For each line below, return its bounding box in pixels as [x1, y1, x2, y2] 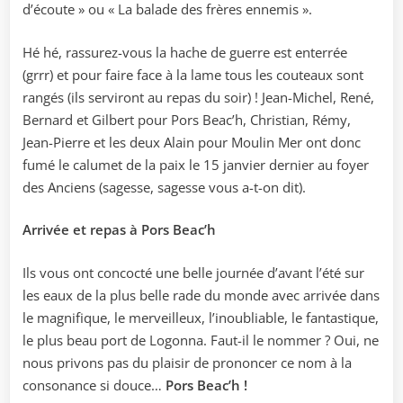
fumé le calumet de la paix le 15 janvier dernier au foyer [22, 155, 369, 174]
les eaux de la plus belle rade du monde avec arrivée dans [22, 285, 380, 304]
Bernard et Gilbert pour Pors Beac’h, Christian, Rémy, [22, 110, 351, 129]
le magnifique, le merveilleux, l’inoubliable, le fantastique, [22, 308, 379, 327]
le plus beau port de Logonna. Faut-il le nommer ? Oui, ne [22, 330, 379, 349]
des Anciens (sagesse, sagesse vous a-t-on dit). [22, 177, 306, 196]
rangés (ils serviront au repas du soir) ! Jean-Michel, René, [22, 87, 374, 106]
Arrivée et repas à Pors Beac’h [22, 220, 216, 239]
